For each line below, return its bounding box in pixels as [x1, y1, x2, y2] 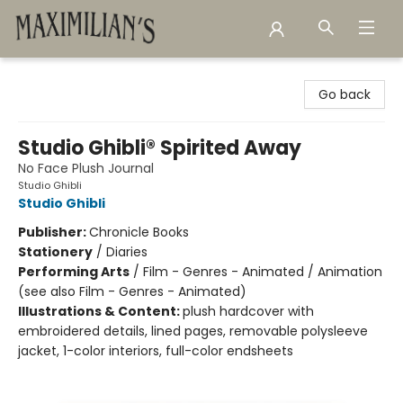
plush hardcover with [183, 302, 314, 320]
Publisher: [18, 223, 89, 241]
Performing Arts [18, 263, 130, 281]
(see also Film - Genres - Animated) [18, 282, 246, 300]
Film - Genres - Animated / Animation [143, 263, 382, 281]
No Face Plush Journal [18, 159, 154, 177]
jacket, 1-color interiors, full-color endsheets [18, 342, 293, 360]
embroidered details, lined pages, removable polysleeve [18, 322, 368, 340]
